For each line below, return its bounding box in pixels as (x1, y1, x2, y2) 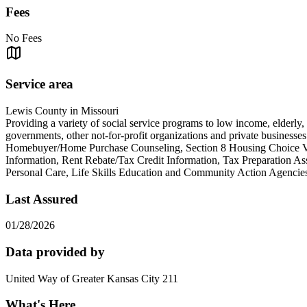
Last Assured (5, 191, 78, 206)
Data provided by (5, 244, 105, 259)
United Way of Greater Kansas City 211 (5, 272, 178, 284)
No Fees (5, 32, 42, 45)
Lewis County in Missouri (5, 104, 119, 116)
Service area (5, 77, 73, 92)
